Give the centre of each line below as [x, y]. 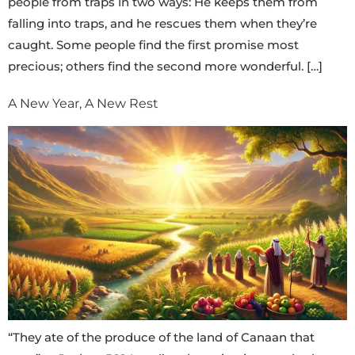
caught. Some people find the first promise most [153, 44]
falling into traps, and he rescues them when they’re [162, 23]
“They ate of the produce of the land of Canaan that [161, 337]
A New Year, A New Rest [83, 104]
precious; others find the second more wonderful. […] [165, 66]
